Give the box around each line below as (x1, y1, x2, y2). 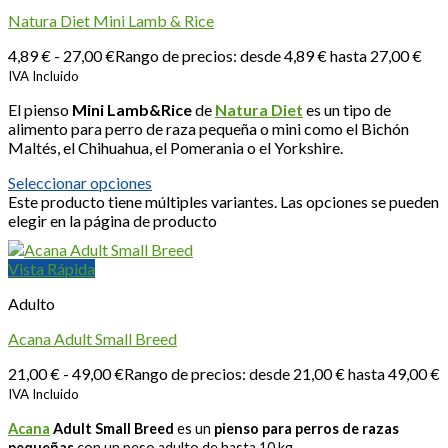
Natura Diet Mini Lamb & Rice (8, 11, 214, 31)
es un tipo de (306, 100, 391, 120)
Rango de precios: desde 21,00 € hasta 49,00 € (124, 364, 440, 384)
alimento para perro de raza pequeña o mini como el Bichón (8, 119, 409, 139)
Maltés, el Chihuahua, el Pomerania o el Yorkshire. (8, 138, 343, 158)
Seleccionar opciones (8, 173, 152, 193)
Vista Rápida (8, 259, 95, 279)
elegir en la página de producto (8, 211, 217, 231)
